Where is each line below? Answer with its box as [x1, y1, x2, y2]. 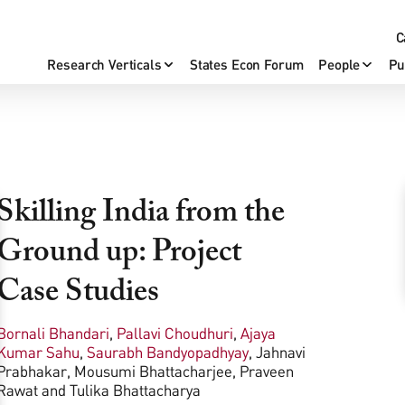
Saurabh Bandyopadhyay [87, 342, 249, 362]
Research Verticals [47, 55, 162, 72]
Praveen [240, 361, 294, 381]
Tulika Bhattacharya [70, 380, 201, 400]
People [318, 55, 361, 72]
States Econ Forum [189, 55, 305, 72]
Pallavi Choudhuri [117, 323, 233, 343]
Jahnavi [256, 342, 306, 362]
